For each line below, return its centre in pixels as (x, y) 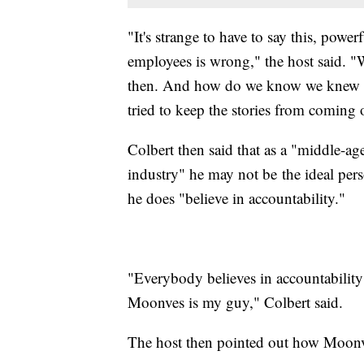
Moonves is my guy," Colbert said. (235, 302)
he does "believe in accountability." (236, 198)
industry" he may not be (202, 174)
